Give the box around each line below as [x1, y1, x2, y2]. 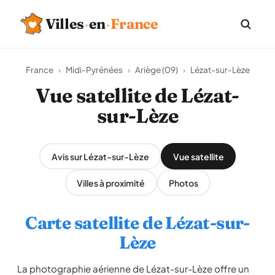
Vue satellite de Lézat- [36, 83, 239, 107]
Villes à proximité [77, 177, 145, 188]
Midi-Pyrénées [65, 64, 123, 75]
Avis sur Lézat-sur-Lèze [51, 150, 149, 162]
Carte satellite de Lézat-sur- [25, 212, 250, 233]
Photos [169, 177, 198, 188]
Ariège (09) [134, 64, 178, 75]
